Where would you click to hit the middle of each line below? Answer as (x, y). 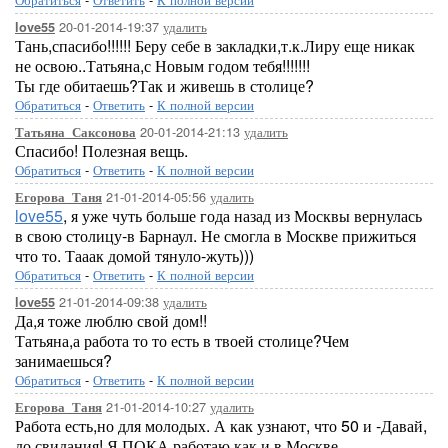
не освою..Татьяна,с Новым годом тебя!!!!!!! (162, 65)
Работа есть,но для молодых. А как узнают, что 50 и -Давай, (221, 425)
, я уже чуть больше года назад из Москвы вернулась (242, 215)
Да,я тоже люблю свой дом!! (111, 320)
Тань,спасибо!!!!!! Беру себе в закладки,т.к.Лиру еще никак (215, 45)
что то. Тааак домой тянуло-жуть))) (134, 255)
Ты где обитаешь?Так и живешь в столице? (164, 85)
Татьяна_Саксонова (75, 132)
